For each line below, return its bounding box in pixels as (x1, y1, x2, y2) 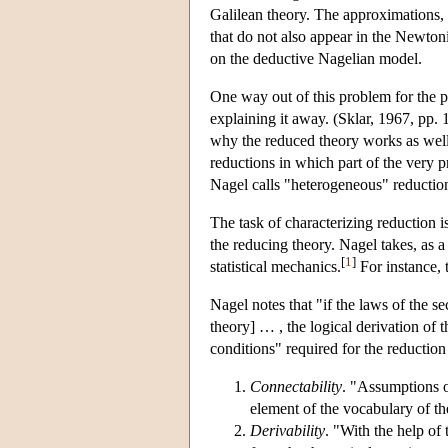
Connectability (250, 377, 342, 395)
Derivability (250, 421, 325, 439)
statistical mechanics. (210, 257, 341, 275)
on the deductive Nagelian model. (210, 49, 422, 67)
